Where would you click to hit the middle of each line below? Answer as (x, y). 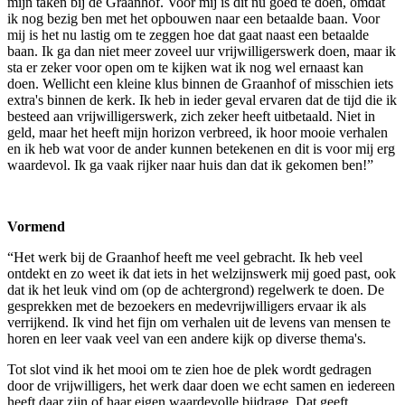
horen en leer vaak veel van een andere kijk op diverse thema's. (190, 338)
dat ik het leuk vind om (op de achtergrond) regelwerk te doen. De (196, 289)
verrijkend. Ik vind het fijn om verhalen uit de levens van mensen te (199, 322)
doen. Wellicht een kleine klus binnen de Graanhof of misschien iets (200, 83)
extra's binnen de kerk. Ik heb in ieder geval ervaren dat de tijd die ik (202, 99)
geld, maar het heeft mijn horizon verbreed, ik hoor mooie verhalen (198, 132)
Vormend (36, 226)
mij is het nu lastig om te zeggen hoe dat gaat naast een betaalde (188, 34)
